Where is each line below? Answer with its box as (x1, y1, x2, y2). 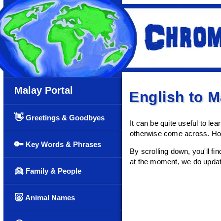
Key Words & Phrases (24, 140, 101, 148)
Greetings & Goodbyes (24, 113, 105, 122)
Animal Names (24, 193, 75, 202)
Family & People (24, 167, 81, 175)
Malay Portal (14, 85, 73, 96)
